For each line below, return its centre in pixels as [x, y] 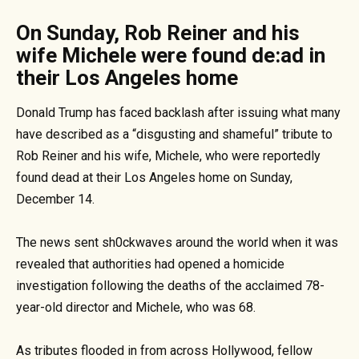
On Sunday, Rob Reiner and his [158, 32]
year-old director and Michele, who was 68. [136, 308]
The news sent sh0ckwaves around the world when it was [177, 243]
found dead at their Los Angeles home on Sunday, [154, 177]
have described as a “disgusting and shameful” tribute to [174, 134]
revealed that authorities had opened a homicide [150, 264]
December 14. [55, 199]
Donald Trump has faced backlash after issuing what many [178, 112]
